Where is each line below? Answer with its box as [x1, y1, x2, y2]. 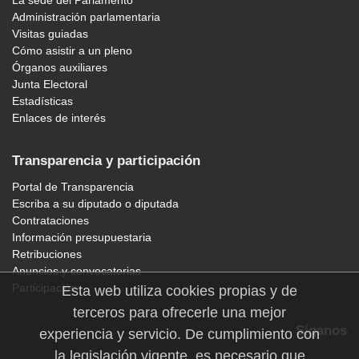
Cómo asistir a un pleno [12, 44, 132, 58]
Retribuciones [12, 248, 82, 261]
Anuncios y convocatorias [12, 264, 141, 278]
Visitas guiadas [12, 27, 88, 41]
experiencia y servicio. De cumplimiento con [39, 326, 320, 342]
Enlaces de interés [12, 111, 106, 125]
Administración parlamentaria [12, 10, 160, 24]
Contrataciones [12, 214, 89, 228]
